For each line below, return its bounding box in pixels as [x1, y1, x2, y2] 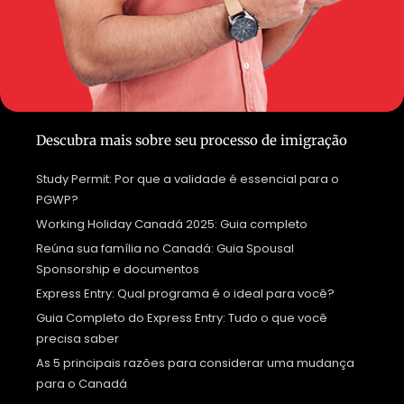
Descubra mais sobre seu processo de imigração [36, 132, 347, 150]
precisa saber [36, 330, 119, 348]
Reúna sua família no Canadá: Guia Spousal [36, 240, 294, 258]
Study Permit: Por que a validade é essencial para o [36, 170, 339, 188]
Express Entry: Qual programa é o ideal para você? [36, 285, 335, 303]
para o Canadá [36, 375, 127, 393]
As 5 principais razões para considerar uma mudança [36, 354, 354, 372]
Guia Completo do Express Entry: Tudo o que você [36, 309, 327, 327]
